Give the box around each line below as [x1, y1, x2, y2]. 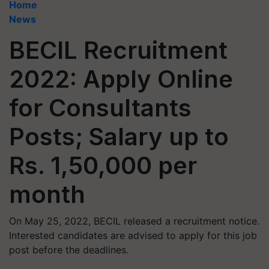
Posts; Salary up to [9, 122, 229, 151]
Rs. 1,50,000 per [9, 151, 197, 180]
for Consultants [9, 93, 192, 122]
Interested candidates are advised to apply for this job [9, 229, 257, 241]
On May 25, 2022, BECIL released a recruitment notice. [9, 215, 259, 227]
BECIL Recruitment [9, 35, 228, 65]
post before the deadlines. [9, 244, 128, 256]
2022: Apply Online [9, 64, 233, 94]
